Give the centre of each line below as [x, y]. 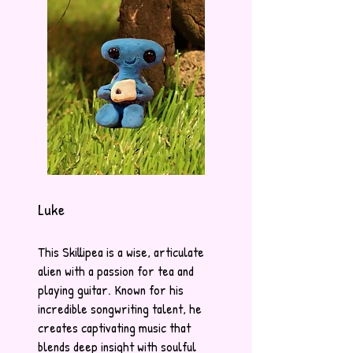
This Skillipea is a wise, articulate [121, 252]
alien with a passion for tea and [116, 271]
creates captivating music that [114, 328]
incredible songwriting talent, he [120, 309]
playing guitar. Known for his [111, 290]
